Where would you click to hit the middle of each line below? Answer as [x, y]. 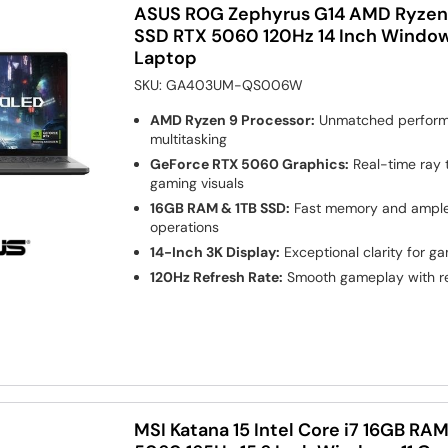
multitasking [189, 138]
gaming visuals [197, 182]
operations [185, 226]
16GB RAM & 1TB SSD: [220, 207]
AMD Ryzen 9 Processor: [233, 119]
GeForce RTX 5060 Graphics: [250, 163]
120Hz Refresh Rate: [217, 276]
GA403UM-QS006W [235, 84]
